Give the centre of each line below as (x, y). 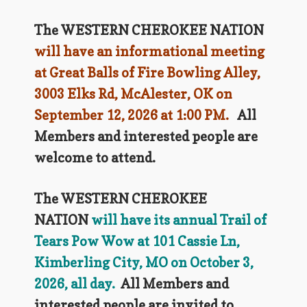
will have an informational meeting (149, 51)
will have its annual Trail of (179, 220)
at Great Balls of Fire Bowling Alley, (147, 72)
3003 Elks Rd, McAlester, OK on (133, 94)
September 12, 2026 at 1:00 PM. (131, 115)
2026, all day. (74, 284)
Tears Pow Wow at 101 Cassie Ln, (137, 242)
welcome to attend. (95, 157)
